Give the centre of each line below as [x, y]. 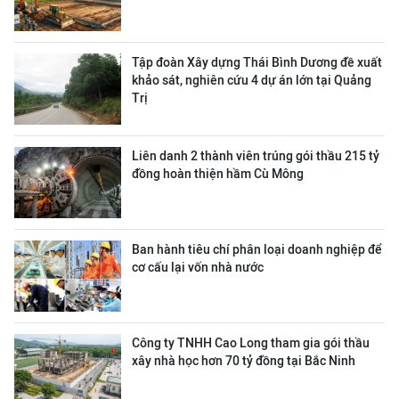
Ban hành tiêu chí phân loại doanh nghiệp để [257, 249]
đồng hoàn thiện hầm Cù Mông [218, 174]
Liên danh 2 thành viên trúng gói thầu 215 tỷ [256, 156]
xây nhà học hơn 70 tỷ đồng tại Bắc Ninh [244, 361]
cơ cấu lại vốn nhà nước [198, 267]
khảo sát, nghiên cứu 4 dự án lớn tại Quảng [252, 80]
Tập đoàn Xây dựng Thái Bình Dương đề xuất [257, 62]
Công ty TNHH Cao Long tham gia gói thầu [251, 343]
